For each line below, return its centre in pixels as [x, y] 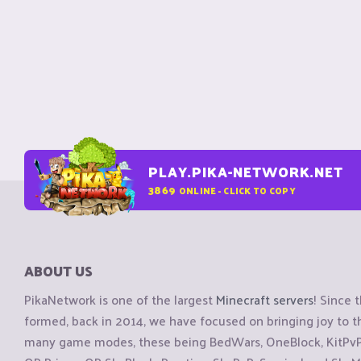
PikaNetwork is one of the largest [120, 300]
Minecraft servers [265, 300]
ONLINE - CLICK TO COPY [237, 190]
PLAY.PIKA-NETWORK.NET [246, 172]
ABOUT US [58, 271]
